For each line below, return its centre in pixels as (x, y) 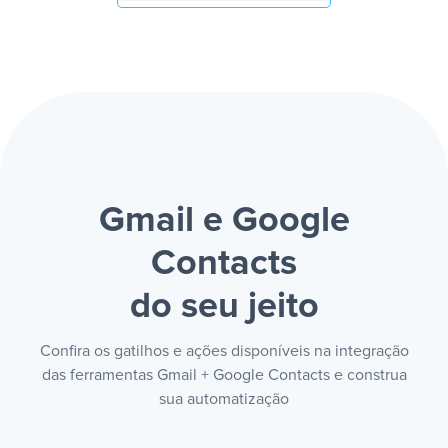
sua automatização (224, 399)
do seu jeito (224, 307)
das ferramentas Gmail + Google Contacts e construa (224, 375)
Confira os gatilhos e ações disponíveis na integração (224, 351)
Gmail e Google (224, 221)
